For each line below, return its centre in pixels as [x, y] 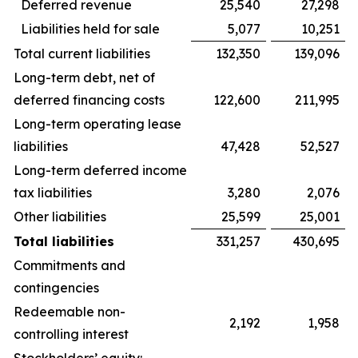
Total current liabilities [82, 54]
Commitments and [70, 265]
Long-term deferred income [100, 170]
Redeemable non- [70, 312]
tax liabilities [53, 193]
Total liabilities [64, 241]
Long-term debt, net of [84, 78]
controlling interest [71, 334]
